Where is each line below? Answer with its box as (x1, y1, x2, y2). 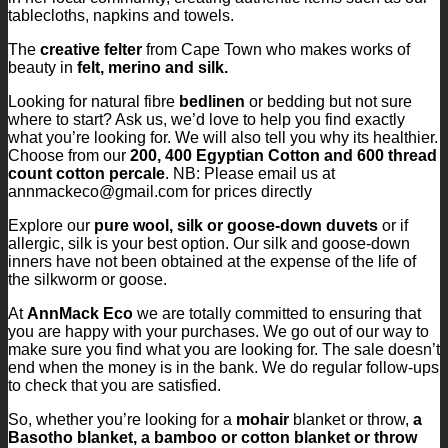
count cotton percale (8, 164, 165, 182)
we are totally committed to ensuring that (133, 304, 421, 322)
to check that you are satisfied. (8, 376, 221, 394)
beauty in (8, 58, 77, 76)
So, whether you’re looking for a (8, 410, 236, 428)
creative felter (40, 40, 142, 58)
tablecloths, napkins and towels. (8, 6, 234, 24)
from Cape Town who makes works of (142, 40, 410, 58)
